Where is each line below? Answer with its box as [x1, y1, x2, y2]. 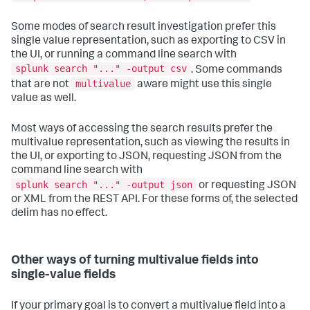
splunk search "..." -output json [15, 179, 192, 190]
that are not [11, 80, 71, 91]
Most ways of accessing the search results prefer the [11, 124, 273, 136]
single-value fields [11, 268, 116, 282]
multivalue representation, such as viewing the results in [11, 138, 290, 149]
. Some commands [191, 64, 282, 76]
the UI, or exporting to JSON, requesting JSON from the [11, 152, 282, 163]
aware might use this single [135, 80, 272, 91]
